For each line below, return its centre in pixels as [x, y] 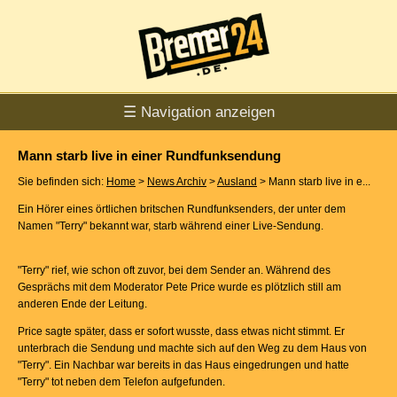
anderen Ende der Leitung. [82, 304]
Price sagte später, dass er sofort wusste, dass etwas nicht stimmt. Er [181, 331]
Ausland [237, 182]
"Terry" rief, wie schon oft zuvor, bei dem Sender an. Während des [174, 270]
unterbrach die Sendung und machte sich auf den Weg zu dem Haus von [192, 348]
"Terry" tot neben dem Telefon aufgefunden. [121, 382]
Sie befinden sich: [62, 182]
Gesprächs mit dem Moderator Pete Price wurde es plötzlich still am [179, 287]
